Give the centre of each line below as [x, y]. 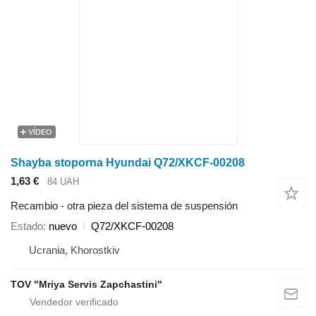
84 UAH [63, 182]
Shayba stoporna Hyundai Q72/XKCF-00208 [128, 163]
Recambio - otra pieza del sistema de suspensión [124, 205]
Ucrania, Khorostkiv [74, 250]
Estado [27, 226]
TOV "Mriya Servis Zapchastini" [86, 284]
